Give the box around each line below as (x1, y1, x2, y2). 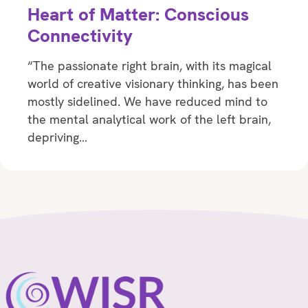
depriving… (27, 129, 87, 145)
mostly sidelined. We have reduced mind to (27, 93, 267, 109)
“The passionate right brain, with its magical (27, 57, 272, 74)
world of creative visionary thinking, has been (27, 75, 278, 91)
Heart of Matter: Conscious (27, 2, 249, 26)
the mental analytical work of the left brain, (27, 111, 271, 127)
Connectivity (27, 23, 133, 47)
